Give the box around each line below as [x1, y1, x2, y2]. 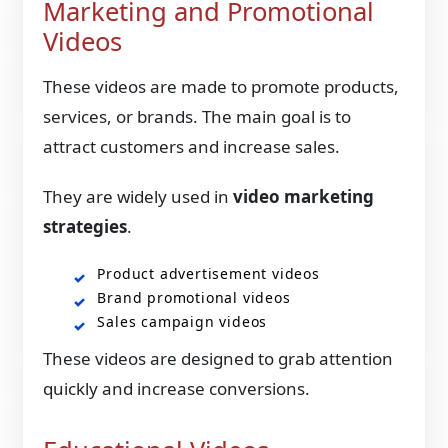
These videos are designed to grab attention [43, 346, 394, 370]
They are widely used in [43, 184, 234, 208]
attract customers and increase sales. [43, 134, 341, 158]
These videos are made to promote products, [43, 74, 400, 98]
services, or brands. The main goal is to [43, 104, 352, 128]
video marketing [233, 184, 375, 208]
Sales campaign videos [97, 311, 268, 331]
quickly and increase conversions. [43, 376, 311, 400]
